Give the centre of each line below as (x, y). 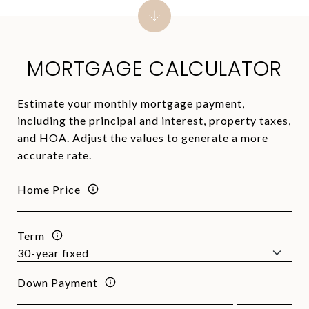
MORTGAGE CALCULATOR (154, 69)
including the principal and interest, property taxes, (154, 120)
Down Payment (58, 282)
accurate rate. (54, 155)
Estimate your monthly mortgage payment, (131, 103)
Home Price (49, 189)
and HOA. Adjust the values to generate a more (143, 138)
